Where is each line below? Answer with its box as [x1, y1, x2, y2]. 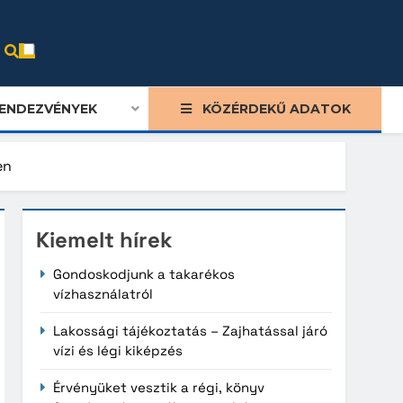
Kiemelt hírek [36, 225, 174, 254]
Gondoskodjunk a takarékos [53, 264, 236, 282]
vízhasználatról [53, 284, 154, 302]
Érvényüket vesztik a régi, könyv [53, 378, 265, 396]
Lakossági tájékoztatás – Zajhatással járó [53, 321, 328, 339]
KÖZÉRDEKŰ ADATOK [201, 100, 351, 117]
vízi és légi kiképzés [53, 341, 184, 359]
